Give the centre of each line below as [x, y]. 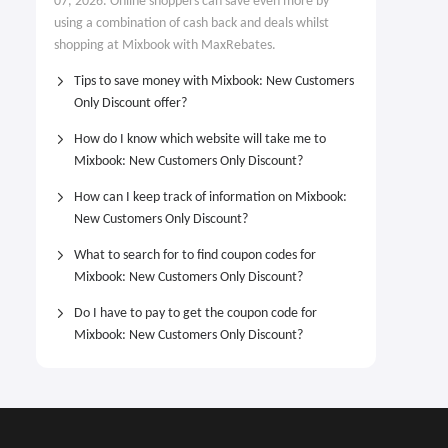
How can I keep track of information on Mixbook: [210, 197]
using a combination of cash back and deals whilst [191, 23]
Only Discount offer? [130, 103]
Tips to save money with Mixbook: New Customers [214, 81]
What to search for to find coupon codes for [195, 255]
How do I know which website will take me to [200, 139]
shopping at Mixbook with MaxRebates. [165, 45]
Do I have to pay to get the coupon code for [195, 313]
